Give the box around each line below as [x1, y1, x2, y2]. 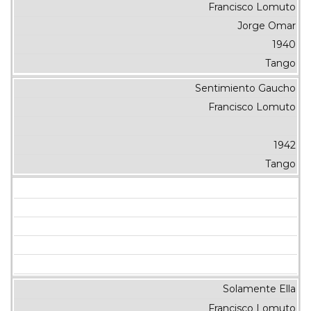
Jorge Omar [237, 19, 296, 32]
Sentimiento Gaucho [194, 82, 296, 95]
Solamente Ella [222, 283, 296, 296]
